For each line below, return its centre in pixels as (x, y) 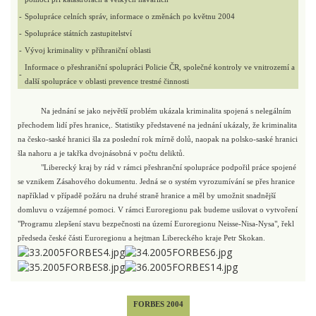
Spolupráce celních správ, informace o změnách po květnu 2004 (130, 17)
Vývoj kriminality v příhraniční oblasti (88, 50)
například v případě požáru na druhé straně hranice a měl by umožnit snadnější (147, 196)
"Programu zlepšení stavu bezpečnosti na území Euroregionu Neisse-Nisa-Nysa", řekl (156, 224)
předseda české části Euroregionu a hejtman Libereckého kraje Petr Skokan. (141, 238)
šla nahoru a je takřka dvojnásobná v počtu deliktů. (101, 153)
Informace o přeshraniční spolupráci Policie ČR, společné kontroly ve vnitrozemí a (160, 67)
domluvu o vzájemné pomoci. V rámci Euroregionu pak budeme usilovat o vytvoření (158, 210)
